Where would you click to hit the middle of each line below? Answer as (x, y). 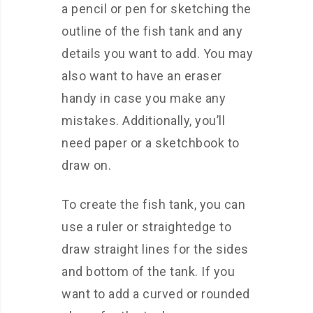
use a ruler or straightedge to (146, 227)
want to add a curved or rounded (156, 294)
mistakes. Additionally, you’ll (143, 121)
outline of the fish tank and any (152, 31)
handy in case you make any (144, 99)
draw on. (86, 166)
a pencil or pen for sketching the (156, 9)
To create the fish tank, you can (153, 205)
